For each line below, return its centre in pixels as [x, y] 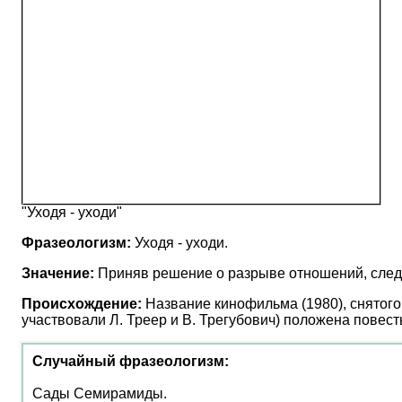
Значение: [58, 273]
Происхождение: [82, 304]
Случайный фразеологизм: [131, 361]
